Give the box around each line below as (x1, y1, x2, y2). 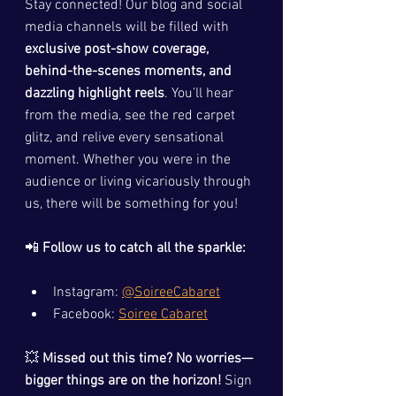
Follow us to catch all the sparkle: (42, 239, 246, 257)
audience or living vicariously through (25, 172, 255, 191)
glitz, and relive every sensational (25, 128, 227, 147)
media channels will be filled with (25, 18, 232, 36)
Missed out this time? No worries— (42, 349, 253, 368)
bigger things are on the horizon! (25, 371, 221, 390)
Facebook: (53, 305, 118, 324)
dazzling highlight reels (25, 84, 164, 103)
